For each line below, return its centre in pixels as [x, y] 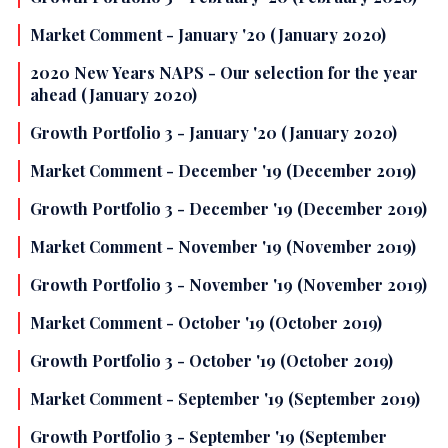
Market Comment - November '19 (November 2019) [223, 247]
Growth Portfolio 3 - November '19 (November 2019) [228, 285]
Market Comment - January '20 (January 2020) [208, 35]
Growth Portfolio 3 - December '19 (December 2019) [228, 209]
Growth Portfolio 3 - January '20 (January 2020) [213, 133]
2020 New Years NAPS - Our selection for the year [224, 73]
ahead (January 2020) [113, 95]
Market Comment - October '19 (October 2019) [206, 323]
